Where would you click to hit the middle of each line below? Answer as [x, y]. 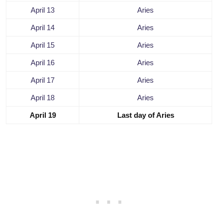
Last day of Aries [145, 115]
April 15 [43, 45]
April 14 [43, 28]
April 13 [43, 10]
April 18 [43, 98]
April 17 [43, 80]
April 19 [43, 115]
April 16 [43, 63]
